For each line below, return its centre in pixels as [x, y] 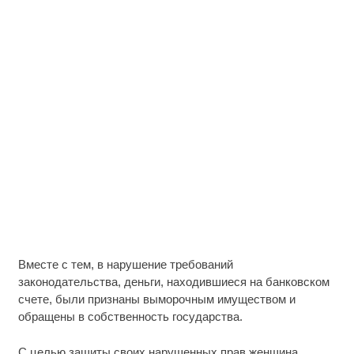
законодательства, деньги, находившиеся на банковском [173, 282]
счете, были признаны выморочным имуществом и [156, 299]
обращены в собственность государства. [130, 317]
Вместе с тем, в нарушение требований [125, 265]
